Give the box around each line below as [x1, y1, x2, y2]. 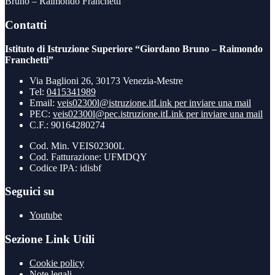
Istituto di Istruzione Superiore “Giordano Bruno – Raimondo [5, 43, 263, 54]
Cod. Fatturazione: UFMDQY [29, 151, 147, 162]
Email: [29, 97, 57, 108]
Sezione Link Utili [5, 232, 95, 246]
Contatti [5, 18, 47, 31]
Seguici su [5, 185, 55, 198]
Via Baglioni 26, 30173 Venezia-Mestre [29, 75, 183, 86]
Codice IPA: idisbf [29, 162, 101, 173]
